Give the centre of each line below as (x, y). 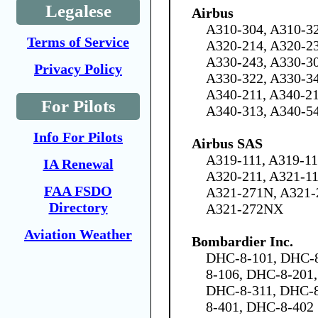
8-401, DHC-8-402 (260, 306)
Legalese (78, 11)
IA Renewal (78, 164)
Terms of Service (78, 42)
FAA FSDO (78, 191)
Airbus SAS (227, 143)
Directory (78, 207)
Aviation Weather (78, 234)
